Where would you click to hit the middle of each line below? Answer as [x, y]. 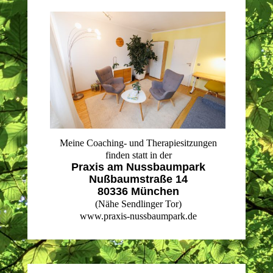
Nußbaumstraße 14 [139, 179]
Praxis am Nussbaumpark [139, 167]
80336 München [139, 192]
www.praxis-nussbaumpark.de [139, 216]
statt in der [152, 155]
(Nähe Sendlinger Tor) [139, 204]
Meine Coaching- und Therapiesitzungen [139, 143]
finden [119, 155]
